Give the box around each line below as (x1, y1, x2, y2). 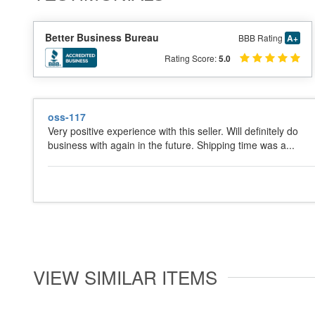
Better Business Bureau (45, 30, 159, 44)
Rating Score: (164, 52, 219, 64)
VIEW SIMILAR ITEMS (33, 264, 217, 290)
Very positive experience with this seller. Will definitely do (48, 124, 298, 138)
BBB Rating (238, 32, 285, 44)
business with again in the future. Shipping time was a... (48, 138, 295, 152)
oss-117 (48, 110, 86, 124)
